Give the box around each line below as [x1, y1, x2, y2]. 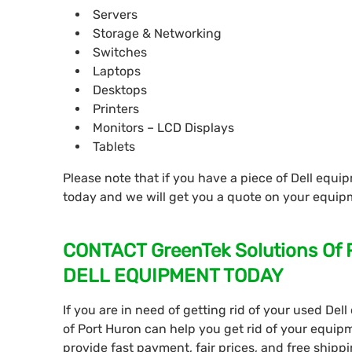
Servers [93, 7, 137, 23]
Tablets [93, 139, 135, 155]
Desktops [93, 82, 147, 98]
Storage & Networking [93, 26, 222, 42]
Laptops [93, 64, 141, 79]
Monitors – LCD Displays [93, 120, 234, 136]
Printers [93, 101, 139, 117]
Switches [93, 45, 147, 60]
